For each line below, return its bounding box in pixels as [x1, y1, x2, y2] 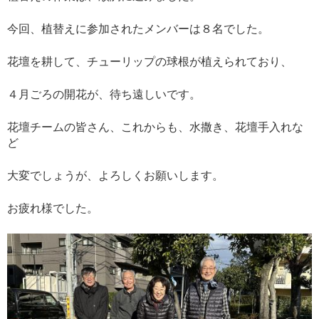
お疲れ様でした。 [7, 202, 98, 214]
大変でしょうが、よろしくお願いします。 [7, 169, 224, 182]
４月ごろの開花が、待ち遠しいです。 [7, 88, 201, 100]
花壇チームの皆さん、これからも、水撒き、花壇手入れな [7, 121, 303, 133]
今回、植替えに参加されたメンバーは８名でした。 [7, 23, 269, 35]
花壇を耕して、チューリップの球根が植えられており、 [7, 56, 292, 68]
